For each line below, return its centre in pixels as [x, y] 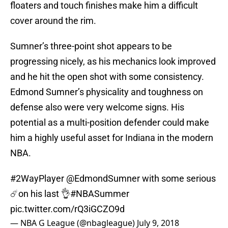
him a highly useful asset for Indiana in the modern [112, 138]
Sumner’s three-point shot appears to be [91, 46]
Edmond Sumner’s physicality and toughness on [107, 92]
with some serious [178, 179]
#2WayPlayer [37, 179]
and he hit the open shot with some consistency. [107, 77]
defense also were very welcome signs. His [97, 107]
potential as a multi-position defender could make [110, 123]
